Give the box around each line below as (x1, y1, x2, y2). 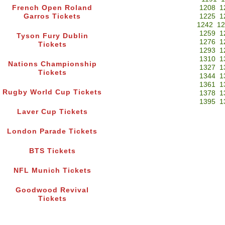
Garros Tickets (24, 13, 81, 21)
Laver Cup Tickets (17, 108, 88, 116)
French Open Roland (12, 4, 92, 12)
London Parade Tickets (7, 128, 97, 136)
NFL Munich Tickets (13, 167, 91, 175)
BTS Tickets (29, 147, 76, 155)
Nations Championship (8, 60, 97, 68)
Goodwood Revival (16, 186, 89, 194)
